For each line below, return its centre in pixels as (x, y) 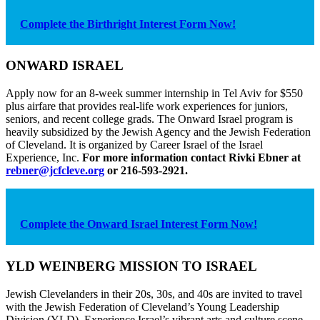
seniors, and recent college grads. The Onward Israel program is (149, 119)
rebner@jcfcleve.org (55, 171)
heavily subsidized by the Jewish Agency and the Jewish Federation (158, 132)
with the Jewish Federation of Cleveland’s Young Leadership (142, 306)
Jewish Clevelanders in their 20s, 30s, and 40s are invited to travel (154, 294)
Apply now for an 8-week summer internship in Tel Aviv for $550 (154, 94)
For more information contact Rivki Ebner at (191, 158)
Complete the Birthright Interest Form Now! (128, 24)
